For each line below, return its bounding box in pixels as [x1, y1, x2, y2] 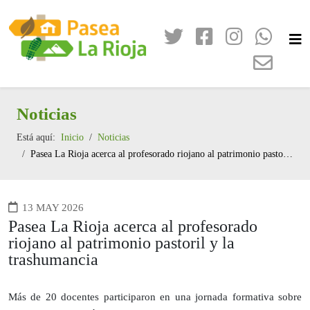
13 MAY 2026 [22, 201, 84, 213]
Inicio [61, 131, 84, 143]
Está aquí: [17, 131, 61, 143]
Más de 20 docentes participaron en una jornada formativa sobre [8, 290, 302, 302]
